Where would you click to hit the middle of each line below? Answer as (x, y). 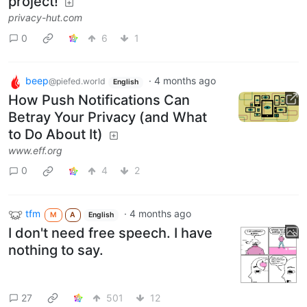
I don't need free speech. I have (110, 233)
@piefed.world (77, 82)
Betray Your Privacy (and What (108, 117)
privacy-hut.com (45, 18)
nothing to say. (56, 250)
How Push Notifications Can (99, 100)
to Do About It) (56, 134)
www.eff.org (35, 150)
